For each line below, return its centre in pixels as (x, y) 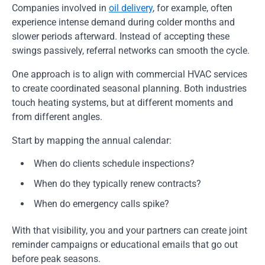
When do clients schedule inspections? (114, 164)
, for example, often (193, 8)
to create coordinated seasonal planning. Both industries (129, 89)
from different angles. (57, 117)
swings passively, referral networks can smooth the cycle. (131, 51)
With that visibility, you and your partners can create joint (130, 231)
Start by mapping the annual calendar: (92, 141)
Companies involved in (60, 8)
